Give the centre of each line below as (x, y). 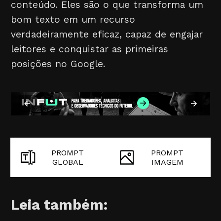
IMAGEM (167, 162)
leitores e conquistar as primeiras (90, 49)
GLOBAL (68, 162)
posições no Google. (58, 64)
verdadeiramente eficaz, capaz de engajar (107, 34)
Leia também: (59, 205)
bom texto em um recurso (73, 19)
